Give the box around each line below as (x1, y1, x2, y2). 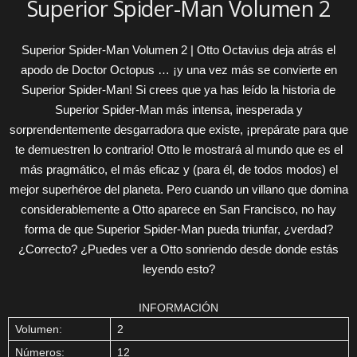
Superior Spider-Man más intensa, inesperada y (54, 103, 303, 116)
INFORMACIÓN (139, 301, 218, 314)
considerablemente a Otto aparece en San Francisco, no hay (21, 202, 336, 216)
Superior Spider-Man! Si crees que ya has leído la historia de (22, 83, 335, 96)
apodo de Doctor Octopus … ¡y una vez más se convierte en (20, 63, 337, 76)
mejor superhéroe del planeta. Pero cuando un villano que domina (9, 182, 348, 196)
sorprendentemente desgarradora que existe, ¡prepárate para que (9, 123, 348, 136)
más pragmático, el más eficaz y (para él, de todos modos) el (19, 163, 338, 176)
